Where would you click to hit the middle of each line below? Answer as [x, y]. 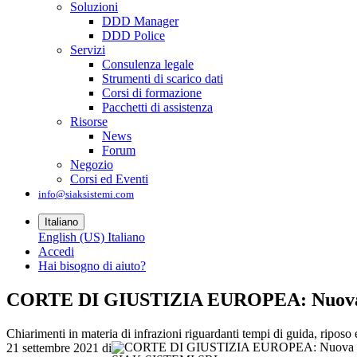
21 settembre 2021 [53, 348]
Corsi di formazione [152, 93]
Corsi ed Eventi [109, 179]
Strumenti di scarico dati [163, 79]
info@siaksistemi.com [86, 194]
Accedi [56, 252]
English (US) [71, 237]
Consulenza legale [148, 65]
